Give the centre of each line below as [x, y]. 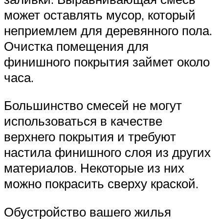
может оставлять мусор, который [100, 14]
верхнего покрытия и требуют [90, 137]
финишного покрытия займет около [107, 61]
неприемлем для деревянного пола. [108, 30]
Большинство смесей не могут [93, 105]
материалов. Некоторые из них [94, 168]
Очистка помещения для [76, 46]
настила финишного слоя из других [107, 152]
